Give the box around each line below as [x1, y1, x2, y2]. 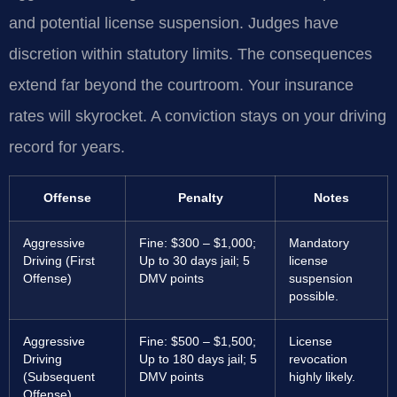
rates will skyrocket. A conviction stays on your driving [9, 106, 386, 125]
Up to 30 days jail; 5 [139, 253, 250, 268]
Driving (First [23, 253, 95, 268]
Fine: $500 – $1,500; [139, 334, 256, 348]
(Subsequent [23, 370, 95, 384]
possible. [289, 289, 339, 303]
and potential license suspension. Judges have [9, 13, 339, 32]
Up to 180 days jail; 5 [139, 352, 257, 366]
